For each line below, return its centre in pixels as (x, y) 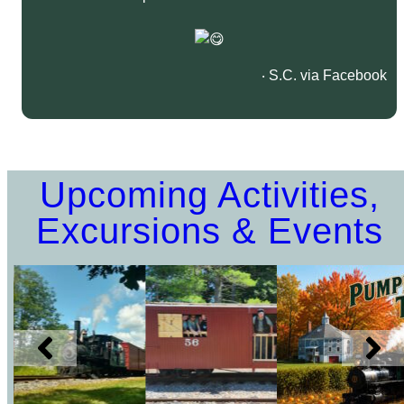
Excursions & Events (209, 231)
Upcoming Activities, (209, 195)
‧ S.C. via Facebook (325, 76)
